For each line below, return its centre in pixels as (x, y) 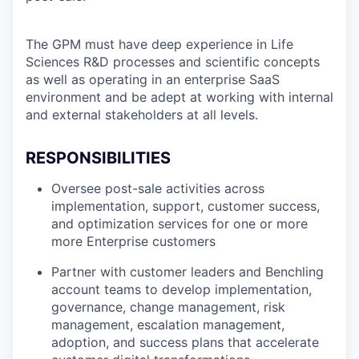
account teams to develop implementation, (182, 289)
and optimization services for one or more (179, 224)
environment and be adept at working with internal (179, 97)
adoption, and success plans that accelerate (185, 342)
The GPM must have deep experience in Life (159, 44)
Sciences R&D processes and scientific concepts (173, 62)
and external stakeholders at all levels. (142, 115)
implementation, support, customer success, (186, 206)
